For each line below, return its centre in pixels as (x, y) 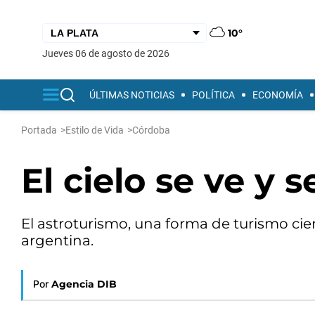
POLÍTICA (213, 95)
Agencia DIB (84, 284)
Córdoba (151, 130)
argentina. (57, 240)
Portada (39, 130)
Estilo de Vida (95, 130)
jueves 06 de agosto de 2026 (109, 53)
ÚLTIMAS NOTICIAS (132, 95)
